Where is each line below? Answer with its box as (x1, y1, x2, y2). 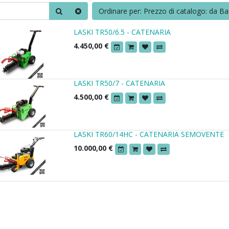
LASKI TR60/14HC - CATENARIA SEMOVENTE (74, 129, 224, 140)
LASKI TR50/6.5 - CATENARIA (74, 27, 171, 37)
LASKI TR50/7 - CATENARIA (74, 78, 165, 88)
